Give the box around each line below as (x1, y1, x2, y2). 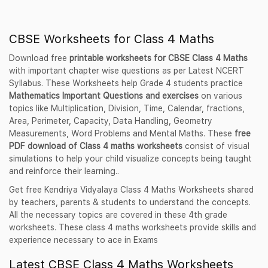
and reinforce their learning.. (9, 166, 119, 176)
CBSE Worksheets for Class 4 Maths (9, 32, 214, 46)
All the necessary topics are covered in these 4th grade (9, 209, 227, 220)
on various (201, 90, 242, 101)
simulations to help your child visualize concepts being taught (9, 153, 252, 164)
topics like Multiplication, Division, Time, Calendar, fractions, (9, 103, 245, 114)
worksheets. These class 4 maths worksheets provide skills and (9, 222, 256, 233)
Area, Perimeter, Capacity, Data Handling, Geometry (9, 115, 212, 126)
